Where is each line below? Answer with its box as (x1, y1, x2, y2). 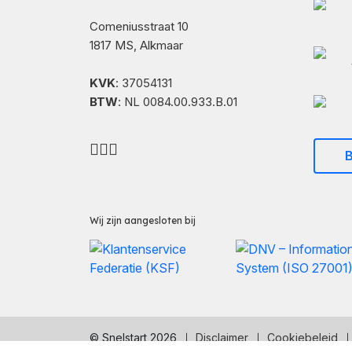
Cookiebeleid (267, 331, 338, 344)
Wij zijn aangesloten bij (90, 214, 196, 226)
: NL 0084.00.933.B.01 (118, 94, 237, 109)
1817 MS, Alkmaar (90, 38, 183, 53)
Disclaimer (196, 331, 248, 344)
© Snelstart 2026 (90, 331, 177, 344)
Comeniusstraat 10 (90, 19, 189, 34)
